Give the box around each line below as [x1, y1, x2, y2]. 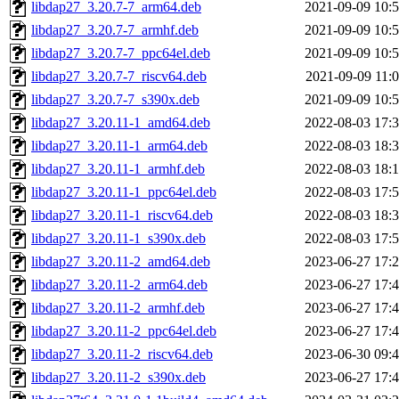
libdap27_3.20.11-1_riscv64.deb [31, 208, 213, 224]
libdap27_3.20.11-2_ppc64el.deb [31, 323, 216, 339]
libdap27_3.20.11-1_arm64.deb [31, 138, 208, 154]
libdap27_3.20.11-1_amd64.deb [31, 115, 210, 131]
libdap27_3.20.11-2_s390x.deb [31, 370, 206, 386]
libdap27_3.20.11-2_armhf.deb [31, 300, 205, 316]
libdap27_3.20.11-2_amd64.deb [31, 254, 210, 270]
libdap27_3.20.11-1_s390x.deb [31, 231, 206, 247]
